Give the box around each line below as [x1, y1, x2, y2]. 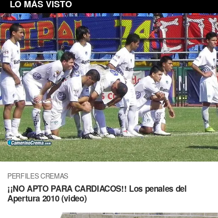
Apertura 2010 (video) [7, 192, 87, 204]
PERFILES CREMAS [7, 170, 68, 181]
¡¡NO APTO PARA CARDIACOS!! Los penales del [7, 182, 187, 194]
